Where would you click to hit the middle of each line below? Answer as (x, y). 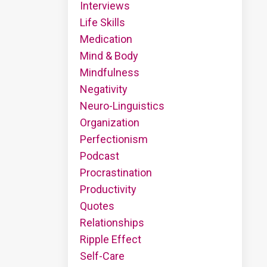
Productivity (108, 189)
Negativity (103, 89)
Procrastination (116, 172)
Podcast (99, 156)
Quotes (97, 206)
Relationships (112, 222)
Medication (106, 39)
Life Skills (102, 22)
